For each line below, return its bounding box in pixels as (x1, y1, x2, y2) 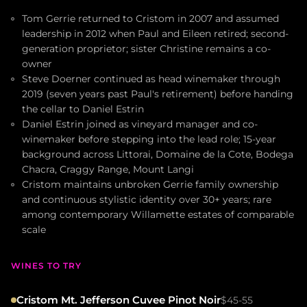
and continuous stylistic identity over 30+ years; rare (22, 193, 271, 205)
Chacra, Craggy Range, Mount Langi (22, 163, 194, 175)
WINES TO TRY (11, 260, 82, 271)
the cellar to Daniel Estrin (22, 103, 144, 114)
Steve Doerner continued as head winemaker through (22, 73, 280, 84)
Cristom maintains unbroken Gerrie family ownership (22, 178, 278, 190)
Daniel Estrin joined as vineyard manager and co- (22, 118, 258, 130)
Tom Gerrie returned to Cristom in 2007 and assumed (22, 12, 279, 24)
